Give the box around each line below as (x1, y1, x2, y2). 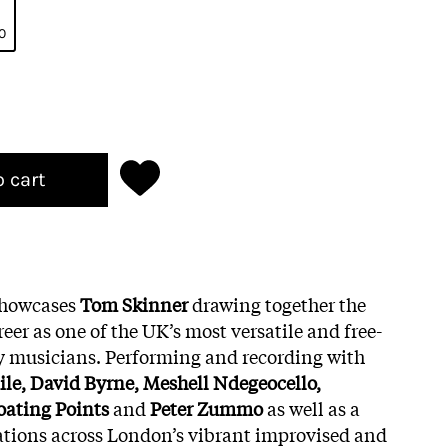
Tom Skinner (80, 290, 192, 317)
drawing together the (192, 290, 366, 317)
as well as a (263, 394, 360, 421)
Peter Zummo (150, 394, 263, 421)
